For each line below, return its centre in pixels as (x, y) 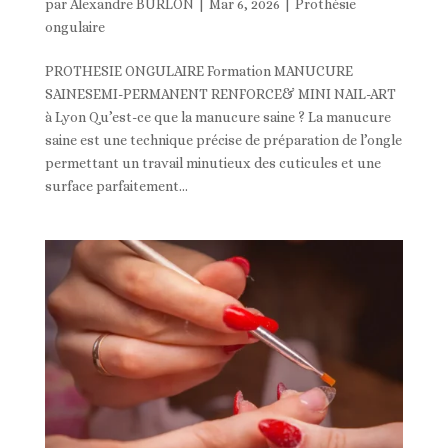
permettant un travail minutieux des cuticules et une (212, 163)
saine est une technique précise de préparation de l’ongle (223, 140)
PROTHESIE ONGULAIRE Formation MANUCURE (198, 71)
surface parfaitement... (116, 186)
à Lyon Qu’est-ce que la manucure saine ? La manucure (217, 117)
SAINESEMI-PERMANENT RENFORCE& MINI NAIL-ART (220, 94)
